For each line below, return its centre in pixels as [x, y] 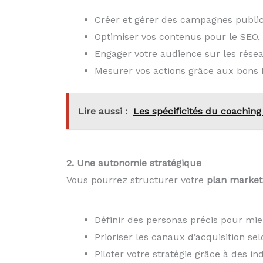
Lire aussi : [102, 112]
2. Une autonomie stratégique [134, 163]
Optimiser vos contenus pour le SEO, [177, 37]
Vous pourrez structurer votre [136, 180]
